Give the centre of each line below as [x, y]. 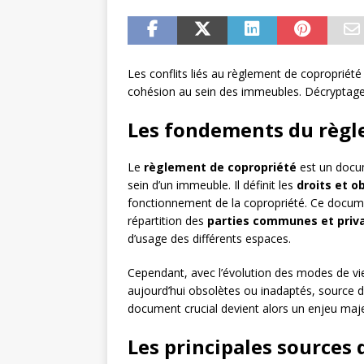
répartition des [167, 221]
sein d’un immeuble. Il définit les [212, 185]
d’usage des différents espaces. [209, 239]
